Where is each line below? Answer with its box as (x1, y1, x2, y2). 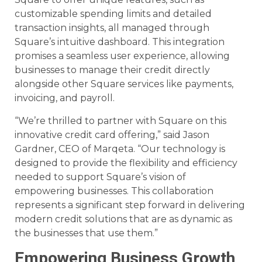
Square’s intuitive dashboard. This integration (15, 36, 225, 48)
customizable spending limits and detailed (15, 8, 212, 20)
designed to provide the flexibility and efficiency (15, 157, 237, 168)
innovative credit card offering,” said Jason (15, 129, 209, 140)
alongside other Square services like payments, (15, 78, 233, 90)
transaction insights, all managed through (15, 22, 209, 34)
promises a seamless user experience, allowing (15, 50, 230, 62)
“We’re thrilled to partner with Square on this (15, 115, 226, 126)
